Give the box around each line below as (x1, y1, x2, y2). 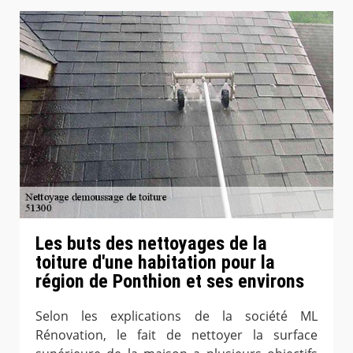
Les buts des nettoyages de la (35, 232, 267, 255)
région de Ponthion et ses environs (35, 270, 304, 293)
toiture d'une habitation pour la (35, 251, 275, 274)
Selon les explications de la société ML (35, 307, 318, 325)
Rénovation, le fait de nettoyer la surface (35, 326, 318, 344)
